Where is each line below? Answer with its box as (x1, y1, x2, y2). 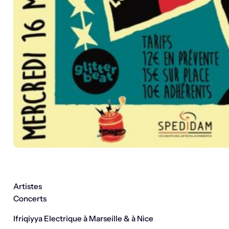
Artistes (13, 181, 42, 192)
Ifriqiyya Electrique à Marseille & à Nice (13, 214, 153, 224)
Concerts (13, 194, 47, 204)
